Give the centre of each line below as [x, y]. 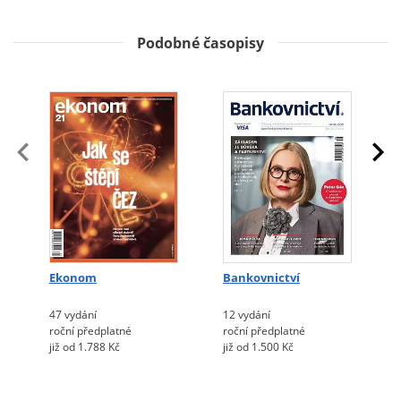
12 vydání [247, 315]
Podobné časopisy [200, 43]
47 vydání [73, 315]
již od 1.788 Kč [85, 347]
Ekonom [73, 278]
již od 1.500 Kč [258, 347]
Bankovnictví [261, 278]
